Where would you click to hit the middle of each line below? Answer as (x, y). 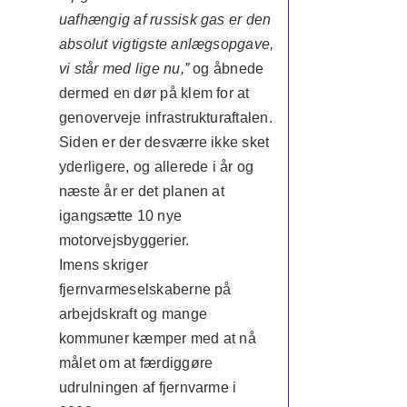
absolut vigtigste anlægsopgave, (166, 44)
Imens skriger (104, 265)
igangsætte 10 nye (120, 216)
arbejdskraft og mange (133, 314)
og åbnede (227, 69)
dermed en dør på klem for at (154, 93)
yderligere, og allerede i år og (156, 167)
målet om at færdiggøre (136, 363)
